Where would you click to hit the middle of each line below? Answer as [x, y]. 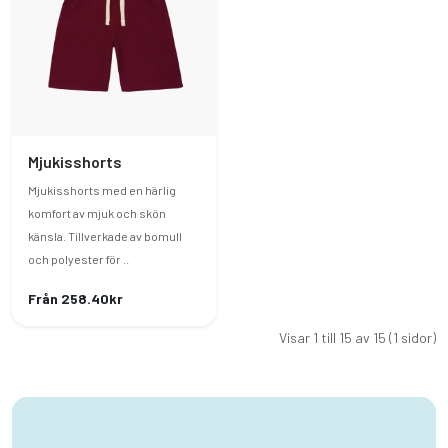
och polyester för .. [78, 259]
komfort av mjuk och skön [97, 213]
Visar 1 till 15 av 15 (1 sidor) [357, 337]
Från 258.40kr [75, 298]
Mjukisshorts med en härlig [102, 190]
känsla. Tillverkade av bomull [105, 236]
